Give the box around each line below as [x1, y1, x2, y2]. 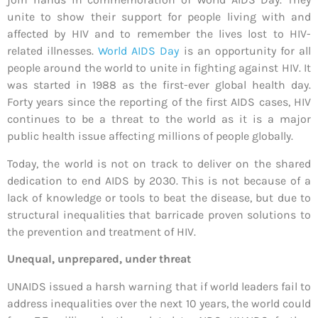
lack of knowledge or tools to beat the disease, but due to [7, 190, 311, 204]
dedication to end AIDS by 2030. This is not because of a [7, 173, 311, 187]
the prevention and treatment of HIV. [7, 224, 196, 238]
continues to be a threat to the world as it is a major [7, 112, 311, 126]
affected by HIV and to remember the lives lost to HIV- [7, 27, 311, 41]
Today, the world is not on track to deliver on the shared [7, 156, 311, 170]
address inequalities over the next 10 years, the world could [7, 296, 311, 310]
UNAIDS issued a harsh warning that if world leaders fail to [7, 279, 311, 293]
